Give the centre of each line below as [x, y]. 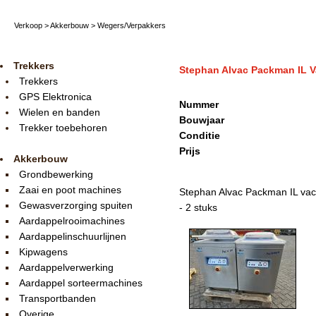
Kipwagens [43, 252]
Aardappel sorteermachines [81, 283]
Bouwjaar [202, 120]
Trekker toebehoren [63, 128]
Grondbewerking [56, 174]
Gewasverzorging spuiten [76, 205]
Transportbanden [57, 298]
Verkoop [28, 25]
